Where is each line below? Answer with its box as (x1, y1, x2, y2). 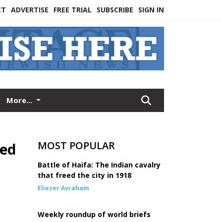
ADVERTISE (11, 5, 49, 14)
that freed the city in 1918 (38, 170, 131, 180)
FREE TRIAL (54, 5, 92, 14)
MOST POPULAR (38, 139, 115, 152)
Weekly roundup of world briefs (38, 210, 151, 219)
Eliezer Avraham (38, 184, 89, 192)
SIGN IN (138, 5, 164, 14)
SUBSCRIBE (97, 5, 133, 14)
